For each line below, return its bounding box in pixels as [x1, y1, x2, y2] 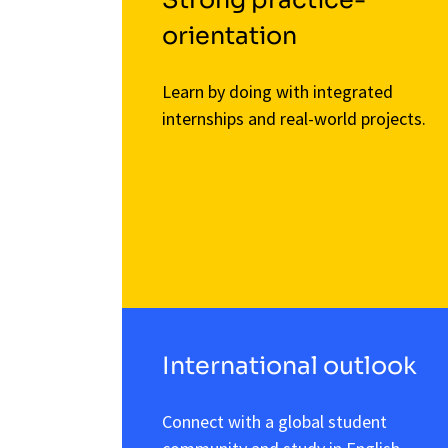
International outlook [162, 351, 417, 382]
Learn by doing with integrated [162, 79, 393, 103]
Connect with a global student [162, 410, 387, 434]
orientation [162, 20, 297, 51]
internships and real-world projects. [162, 106, 426, 130]
